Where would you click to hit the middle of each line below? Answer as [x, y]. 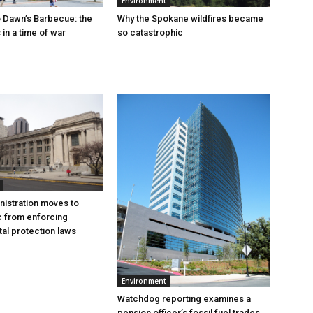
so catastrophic [150, 32]
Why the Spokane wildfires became [190, 18]
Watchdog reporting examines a [184, 299]
